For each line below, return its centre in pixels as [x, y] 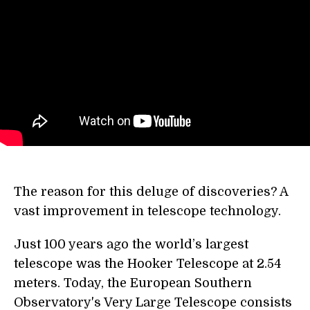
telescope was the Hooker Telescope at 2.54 [147, 264]
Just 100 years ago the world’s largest [131, 244]
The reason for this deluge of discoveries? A [151, 192]
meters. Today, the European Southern [133, 283]
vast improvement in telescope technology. [147, 211]
